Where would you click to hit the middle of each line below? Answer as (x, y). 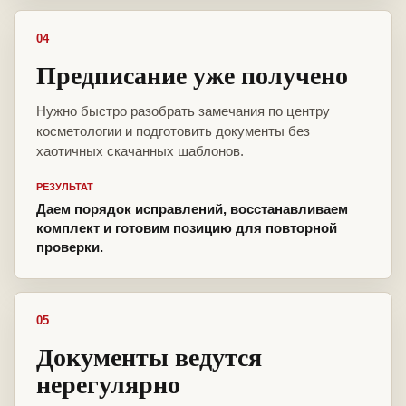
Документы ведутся (149, 357)
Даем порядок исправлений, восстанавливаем (192, 209)
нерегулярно (108, 384)
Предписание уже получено (192, 75)
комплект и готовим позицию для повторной (187, 228)
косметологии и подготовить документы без (173, 131)
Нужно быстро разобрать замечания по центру (183, 111)
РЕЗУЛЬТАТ (65, 187)
